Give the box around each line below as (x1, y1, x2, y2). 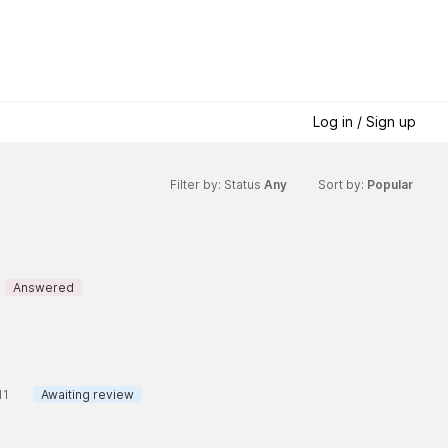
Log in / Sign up (313, 113, 416, 131)
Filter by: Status (170, 177, 264, 193)
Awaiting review (40, 386, 134, 402)
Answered (12, 279, 74, 295)
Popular (367, 177, 416, 193)
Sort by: (318, 177, 367, 193)
